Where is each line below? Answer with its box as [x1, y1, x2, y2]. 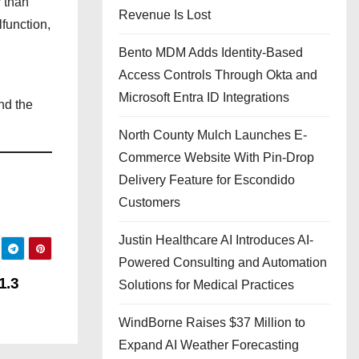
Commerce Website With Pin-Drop [119, 151, 314, 164]
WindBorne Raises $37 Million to [119, 316, 305, 329]
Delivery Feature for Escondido [119, 173, 295, 187]
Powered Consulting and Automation [119, 256, 327, 269]
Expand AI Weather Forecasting [119, 338, 299, 352]
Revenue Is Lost [119, 8, 211, 22]
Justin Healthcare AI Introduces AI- [119, 233, 313, 247]
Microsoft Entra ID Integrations [119, 91, 289, 104]
